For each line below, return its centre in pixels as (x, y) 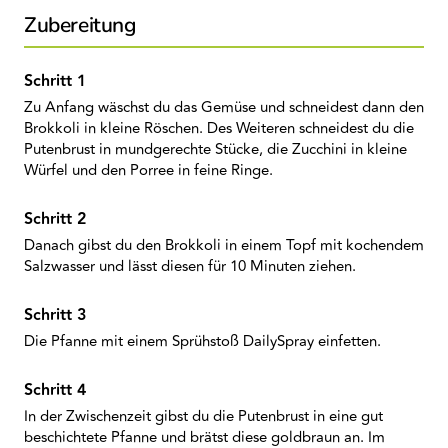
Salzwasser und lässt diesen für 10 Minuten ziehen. (190, 266)
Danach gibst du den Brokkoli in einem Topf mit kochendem (224, 245)
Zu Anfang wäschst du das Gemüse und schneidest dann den (224, 107)
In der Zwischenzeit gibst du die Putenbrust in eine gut (203, 416)
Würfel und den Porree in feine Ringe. (148, 170)
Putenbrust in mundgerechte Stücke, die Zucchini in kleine (215, 149)
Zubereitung (80, 25)
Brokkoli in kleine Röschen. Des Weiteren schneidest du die (219, 128)
